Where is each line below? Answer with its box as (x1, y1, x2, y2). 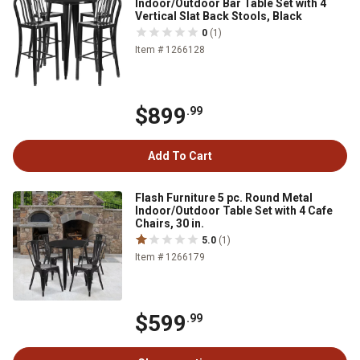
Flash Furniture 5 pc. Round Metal (135, 191, 313, 204)
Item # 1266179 (135, 252, 205, 263)
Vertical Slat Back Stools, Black (135, 10, 302, 22)
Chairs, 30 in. (135, 217, 204, 230)
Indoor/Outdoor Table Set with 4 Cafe (135, 204, 333, 217)
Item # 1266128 (135, 44, 205, 55)
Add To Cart (148, 149, 212, 162)
